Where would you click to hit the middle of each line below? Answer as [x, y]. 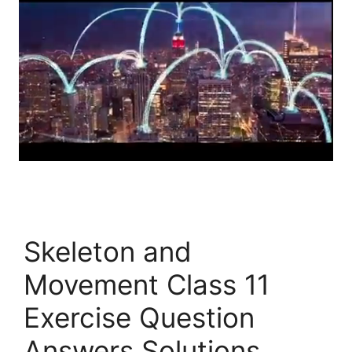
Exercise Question [139, 317]
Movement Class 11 [147, 284]
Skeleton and [108, 251]
